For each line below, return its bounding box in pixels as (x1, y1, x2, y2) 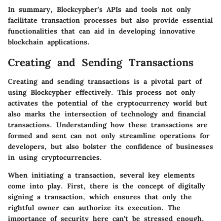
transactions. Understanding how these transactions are (8, 120, 208, 129)
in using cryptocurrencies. (8, 152, 102, 162)
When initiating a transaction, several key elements (8, 170, 195, 180)
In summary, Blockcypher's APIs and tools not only (8, 5, 191, 14)
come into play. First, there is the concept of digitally (8, 181, 205, 190)
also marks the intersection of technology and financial (8, 109, 206, 118)
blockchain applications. (8, 37, 90, 47)
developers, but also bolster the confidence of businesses (8, 142, 213, 151)
